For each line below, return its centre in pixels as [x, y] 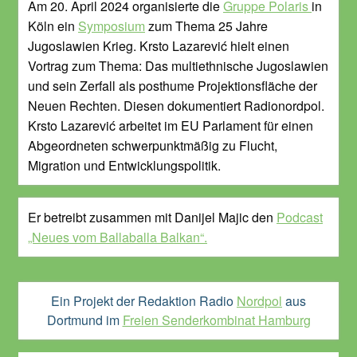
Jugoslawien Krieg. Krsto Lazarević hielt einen [159, 46]
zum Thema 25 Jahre [206, 26]
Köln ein [53, 26]
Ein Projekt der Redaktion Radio [144, 301]
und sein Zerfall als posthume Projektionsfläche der [173, 86]
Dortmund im [84, 320]
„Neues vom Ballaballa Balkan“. [118, 237]
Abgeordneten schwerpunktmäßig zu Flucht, [153, 146]
